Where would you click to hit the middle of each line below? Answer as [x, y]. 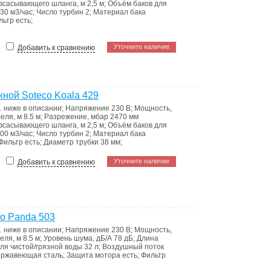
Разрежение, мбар [77, 117]
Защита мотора [94, 255]
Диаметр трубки [72, 142]
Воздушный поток [133, 247]
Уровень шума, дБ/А [79, 238]
